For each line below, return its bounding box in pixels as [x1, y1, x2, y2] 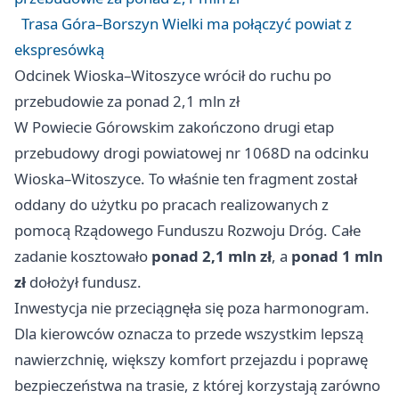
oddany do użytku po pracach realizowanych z [14, 194, 329, 216]
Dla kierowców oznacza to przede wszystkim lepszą [14, 323, 363, 345]
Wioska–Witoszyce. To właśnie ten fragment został [14, 168, 357, 190]
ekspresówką [14, 39, 104, 61]
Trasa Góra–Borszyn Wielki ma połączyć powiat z [21, 13, 352, 35]
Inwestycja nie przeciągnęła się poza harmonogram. [14, 297, 370, 319]
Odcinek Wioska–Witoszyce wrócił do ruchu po [14, 65, 331, 86]
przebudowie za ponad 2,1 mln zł [14, 91, 240, 112]
